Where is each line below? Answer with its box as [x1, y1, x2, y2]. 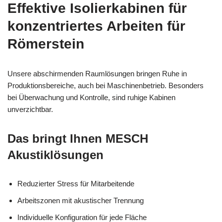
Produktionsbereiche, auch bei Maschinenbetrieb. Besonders [7, 81, 204, 90]
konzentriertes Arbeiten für [7, 18, 185, 34]
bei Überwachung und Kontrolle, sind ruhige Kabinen [7, 93, 175, 102]
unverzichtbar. [7, 105, 53, 113]
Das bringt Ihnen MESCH [7, 131, 148, 145]
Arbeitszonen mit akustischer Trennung [17, 196, 144, 205]
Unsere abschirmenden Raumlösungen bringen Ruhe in [7, 69, 187, 78]
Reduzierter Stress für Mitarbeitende [17, 179, 134, 188]
